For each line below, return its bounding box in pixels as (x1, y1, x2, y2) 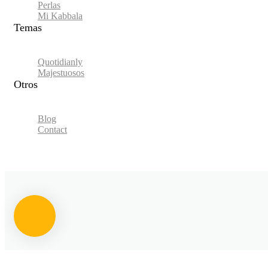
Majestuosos (38, 67, 84, 78)
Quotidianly (38, 56, 83, 67)
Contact (38, 124, 67, 135)
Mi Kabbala (38, 10, 83, 21)
